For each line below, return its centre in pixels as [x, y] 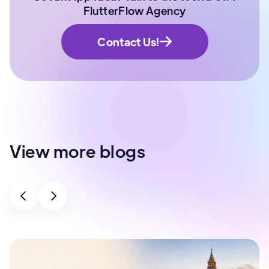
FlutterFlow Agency [134, 10]
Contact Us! [128, 41]
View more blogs [78, 150]
